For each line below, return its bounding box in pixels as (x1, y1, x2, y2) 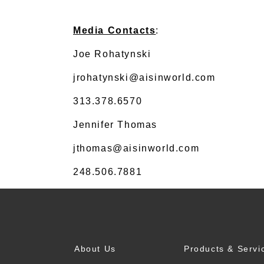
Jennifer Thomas (73, 120, 161, 130)
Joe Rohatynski (73, 49, 154, 59)
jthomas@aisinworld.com (73, 143, 200, 153)
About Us (74, 244, 116, 253)
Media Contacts (73, 25, 156, 35)
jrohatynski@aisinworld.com (73, 72, 216, 82)
